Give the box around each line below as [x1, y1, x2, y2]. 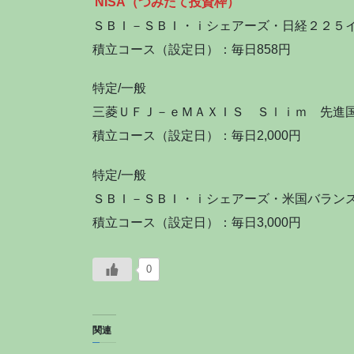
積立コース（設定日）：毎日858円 [92, 43, 291, 57]
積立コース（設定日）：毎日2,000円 [92, 129, 301, 143]
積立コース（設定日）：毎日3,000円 [92, 215, 301, 229]
